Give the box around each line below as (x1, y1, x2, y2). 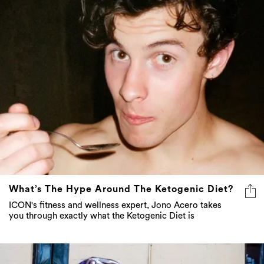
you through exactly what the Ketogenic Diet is (9, 211, 194, 220)
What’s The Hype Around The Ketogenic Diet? (9, 184, 233, 194)
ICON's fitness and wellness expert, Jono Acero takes (9, 200, 222, 210)
